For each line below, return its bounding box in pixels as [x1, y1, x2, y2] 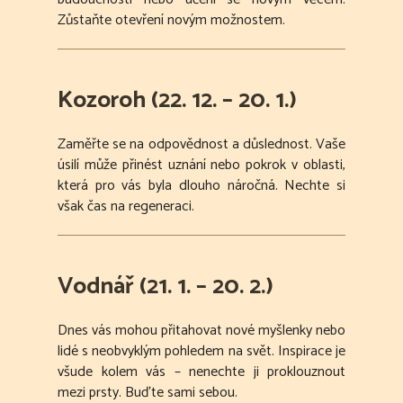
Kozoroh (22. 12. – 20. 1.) [58, 81, 297, 121]
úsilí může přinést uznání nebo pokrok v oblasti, [58, 153, 345, 178]
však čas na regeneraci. [58, 194, 194, 219]
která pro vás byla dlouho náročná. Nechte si [58, 174, 345, 199]
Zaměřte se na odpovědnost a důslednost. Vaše [58, 132, 345, 157]
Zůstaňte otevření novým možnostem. [58, 8, 285, 33]
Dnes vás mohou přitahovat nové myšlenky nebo [58, 318, 345, 344]
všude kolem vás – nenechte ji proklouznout [58, 360, 345, 385]
